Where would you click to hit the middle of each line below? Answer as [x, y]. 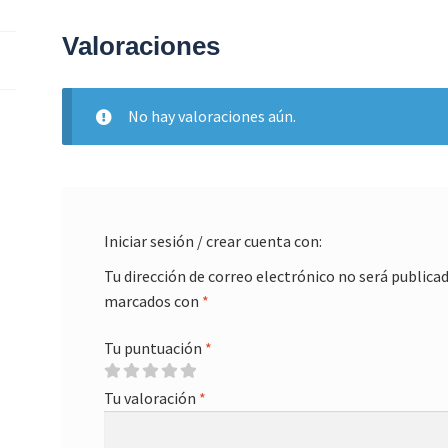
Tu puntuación [154, 348]
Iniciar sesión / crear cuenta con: [212, 240]
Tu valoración [151, 398]
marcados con [152, 300]
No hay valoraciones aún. [211, 116]
